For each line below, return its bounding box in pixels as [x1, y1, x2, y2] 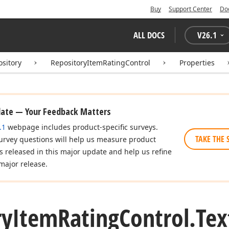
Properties [179, 58, 215, 67]
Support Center [169, 5, 212, 13]
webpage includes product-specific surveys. [6, 122, 158, 132]
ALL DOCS [133, 29, 165, 41]
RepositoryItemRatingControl [51, 58, 150, 67]
